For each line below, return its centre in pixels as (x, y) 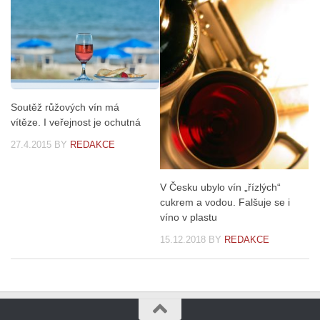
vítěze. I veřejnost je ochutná (76, 122)
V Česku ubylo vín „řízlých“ (220, 187)
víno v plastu (189, 217)
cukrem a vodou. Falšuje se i (225, 202)
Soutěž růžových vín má (65, 107)
